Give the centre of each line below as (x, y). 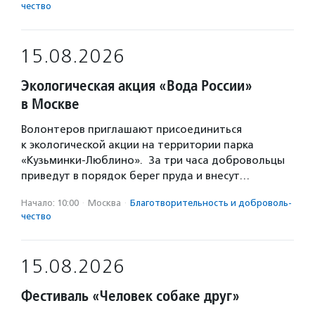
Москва (104, 203)
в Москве (50, 104)
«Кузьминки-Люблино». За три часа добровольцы (153, 160)
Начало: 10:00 (50, 203)
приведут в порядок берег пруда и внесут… (135, 176)
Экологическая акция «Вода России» (137, 85)
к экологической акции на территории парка (137, 145)
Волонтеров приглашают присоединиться (131, 129)
